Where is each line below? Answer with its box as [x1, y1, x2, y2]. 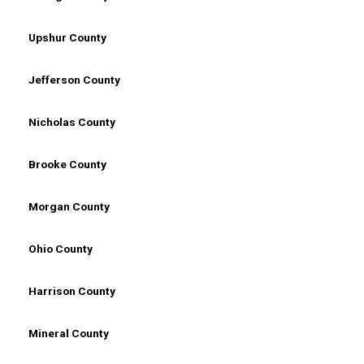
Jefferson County [28, 72, 120, 86]
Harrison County [28, 284, 115, 297]
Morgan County [28, 199, 110, 213]
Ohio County [28, 241, 93, 255]
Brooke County [28, 157, 106, 171]
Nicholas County [28, 115, 115, 128]
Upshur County [28, 30, 106, 44]
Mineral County [28, 326, 109, 340]
